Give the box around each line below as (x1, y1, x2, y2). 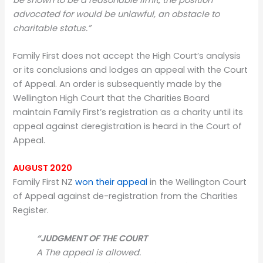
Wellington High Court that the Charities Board (13, 92, 210, 104)
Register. (13, 204, 49, 217)
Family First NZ (13, 176, 76, 188)
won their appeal (75, 176, 148, 188)
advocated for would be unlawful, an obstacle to (13, 8, 220, 20)
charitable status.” (13, 22, 92, 34)
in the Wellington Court (147, 176, 247, 188)
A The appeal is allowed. (36, 246, 141, 258)
